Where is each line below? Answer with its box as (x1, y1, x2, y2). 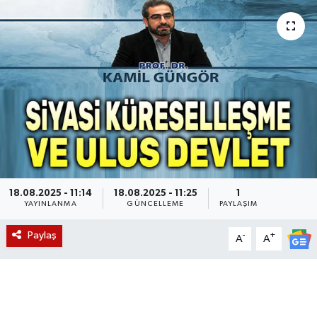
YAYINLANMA (23, 200, 77, 208)
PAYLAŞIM (219, 200, 258, 208)
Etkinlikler (38, 55, 98, 67)
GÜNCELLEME (127, 200, 185, 208)
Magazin (38, 19, 90, 31)
